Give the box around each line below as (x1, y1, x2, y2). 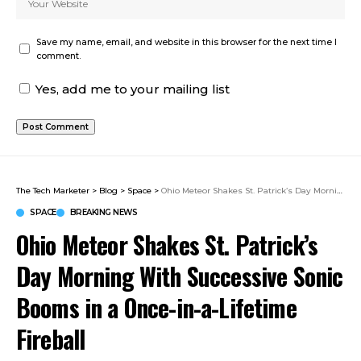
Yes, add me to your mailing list (32, 81, 230, 97)
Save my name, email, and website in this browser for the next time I (36, 36, 337, 48)
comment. (36, 50, 81, 61)
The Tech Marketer (16, 185, 89, 196)
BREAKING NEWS (69, 206, 137, 218)
